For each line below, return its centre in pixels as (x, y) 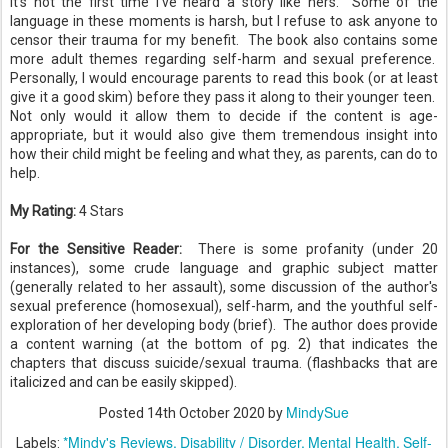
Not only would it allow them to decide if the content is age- (224, 116)
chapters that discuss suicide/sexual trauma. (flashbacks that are (224, 363)
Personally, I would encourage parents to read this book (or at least (224, 78)
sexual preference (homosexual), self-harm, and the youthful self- (224, 306)
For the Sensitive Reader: (96, 249)
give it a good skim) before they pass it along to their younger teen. (224, 97)
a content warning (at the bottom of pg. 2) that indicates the (224, 344)
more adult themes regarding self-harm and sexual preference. (224, 59)
